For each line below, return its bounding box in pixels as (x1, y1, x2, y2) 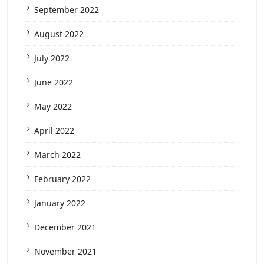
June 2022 (34, 77, 73, 88)
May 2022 (34, 101, 72, 113)
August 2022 (34, 28, 84, 40)
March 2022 (34, 149, 81, 161)
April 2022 (34, 125, 74, 137)
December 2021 (34, 222, 96, 233)
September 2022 (34, 4, 99, 16)
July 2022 (34, 52, 70, 64)
